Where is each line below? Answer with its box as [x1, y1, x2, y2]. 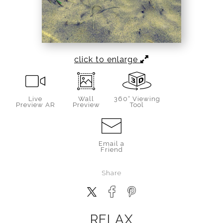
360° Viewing [113, 95, 160, 103]
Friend [100, 146, 123, 154]
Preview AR [15, 101, 55, 109]
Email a [99, 140, 124, 148]
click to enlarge [74, 55, 140, 65]
